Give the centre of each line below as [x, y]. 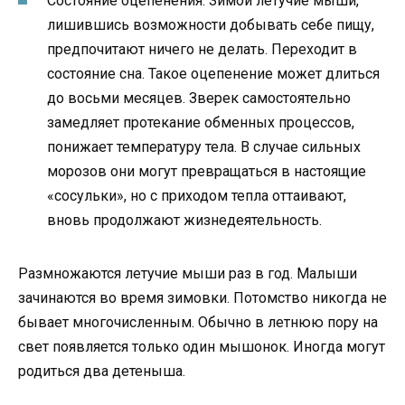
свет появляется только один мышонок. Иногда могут [202, 347]
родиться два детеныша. [102, 372]
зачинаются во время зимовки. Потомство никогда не [202, 298]
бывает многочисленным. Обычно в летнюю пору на [198, 323]
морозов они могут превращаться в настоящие [207, 172]
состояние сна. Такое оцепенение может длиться [213, 74]
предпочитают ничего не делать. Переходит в [202, 50]
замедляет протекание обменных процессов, [201, 123]
